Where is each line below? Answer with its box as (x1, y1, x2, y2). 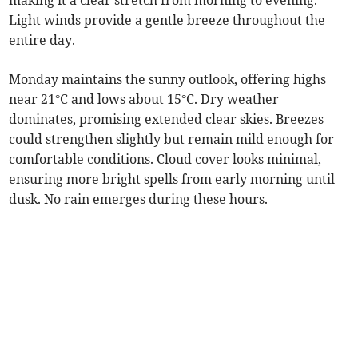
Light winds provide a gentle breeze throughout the (9, 12, 326, 29)
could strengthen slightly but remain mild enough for (9, 131, 335, 148)
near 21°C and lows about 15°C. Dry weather (9, 91, 280, 108)
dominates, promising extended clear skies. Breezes (9, 111, 324, 128)
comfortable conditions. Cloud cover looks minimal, (9, 151, 322, 168)
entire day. (9, 32, 76, 49)
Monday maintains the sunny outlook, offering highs (9, 71, 327, 88)
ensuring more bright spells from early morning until (9, 171, 336, 188)
